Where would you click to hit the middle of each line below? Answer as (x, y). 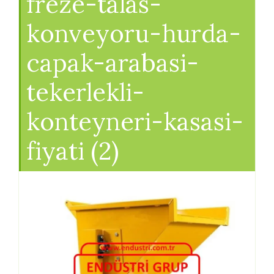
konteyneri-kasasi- (135, 121)
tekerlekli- (85, 92)
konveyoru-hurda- (134, 33)
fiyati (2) (72, 150)
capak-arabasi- (113, 62)
